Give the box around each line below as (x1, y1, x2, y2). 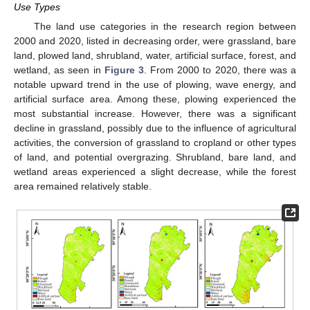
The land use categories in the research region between (33, 21, 296, 33)
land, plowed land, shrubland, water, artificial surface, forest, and (14, 50, 296, 62)
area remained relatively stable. (14, 181, 152, 192)
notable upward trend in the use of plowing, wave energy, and (14, 79, 296, 91)
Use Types (14, 1, 60, 13)
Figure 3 (104, 64, 144, 76)
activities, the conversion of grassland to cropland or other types (14, 137, 296, 149)
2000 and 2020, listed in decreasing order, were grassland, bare (14, 35, 296, 47)
